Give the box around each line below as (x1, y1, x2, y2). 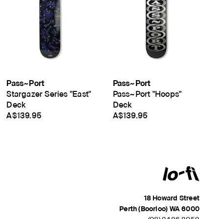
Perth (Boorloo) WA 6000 (119, 204, 199, 213)
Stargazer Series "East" (6, 89, 91, 99)
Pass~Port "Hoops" (112, 89, 182, 99)
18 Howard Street (144, 194, 199, 202)
